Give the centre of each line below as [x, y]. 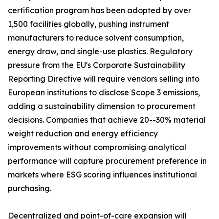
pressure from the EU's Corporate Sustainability [97, 65]
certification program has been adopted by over [99, 11]
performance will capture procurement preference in [107, 161]
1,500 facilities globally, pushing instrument [88, 24]
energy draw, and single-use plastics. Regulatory [100, 52]
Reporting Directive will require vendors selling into [104, 79]
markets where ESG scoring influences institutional [102, 175]
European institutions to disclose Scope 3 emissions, [104, 93]
